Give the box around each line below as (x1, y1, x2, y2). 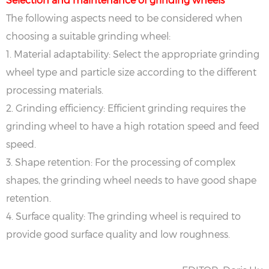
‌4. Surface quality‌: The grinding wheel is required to (6, 210, 241, 222)
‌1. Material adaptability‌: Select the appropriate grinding (6, 48, 259, 60)
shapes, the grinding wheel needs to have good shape (6, 174, 256, 186)
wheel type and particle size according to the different (6, 66, 256, 78)
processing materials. (6, 84, 103, 96)
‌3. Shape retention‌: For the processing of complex (6, 156, 235, 168)
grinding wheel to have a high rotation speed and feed (6, 120, 259, 132)
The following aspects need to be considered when (6, 12, 243, 24)
